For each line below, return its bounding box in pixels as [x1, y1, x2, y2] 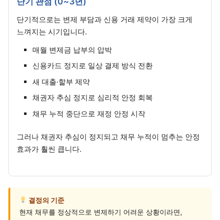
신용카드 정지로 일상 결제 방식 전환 [32, 61, 153, 71]
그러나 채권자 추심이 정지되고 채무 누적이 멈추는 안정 [17, 132, 200, 142]
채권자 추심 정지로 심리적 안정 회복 [32, 93, 153, 103]
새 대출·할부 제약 [32, 77, 90, 86]
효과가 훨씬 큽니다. [17, 144, 82, 154]
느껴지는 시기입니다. [17, 27, 87, 36]
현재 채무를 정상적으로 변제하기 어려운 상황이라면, [19, 207, 182, 216]
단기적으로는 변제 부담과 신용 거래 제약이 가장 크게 [17, 14, 192, 24]
